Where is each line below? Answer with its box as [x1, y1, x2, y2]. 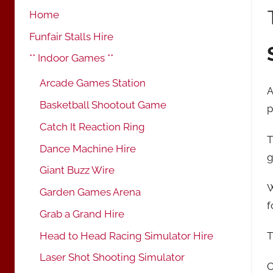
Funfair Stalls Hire [29, 30, 113, 43]
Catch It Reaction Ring [40, 120, 145, 133]
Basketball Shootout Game [40, 99, 166, 112]
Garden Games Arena [40, 186, 141, 199]
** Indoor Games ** [29, 52, 113, 65]
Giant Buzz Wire [40, 164, 115, 177]
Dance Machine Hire [40, 142, 136, 155]
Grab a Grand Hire [40, 207, 124, 220]
